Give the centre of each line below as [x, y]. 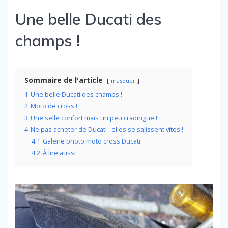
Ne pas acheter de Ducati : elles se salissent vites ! [107, 129]
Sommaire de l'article [64, 80]
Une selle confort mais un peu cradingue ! [94, 118]
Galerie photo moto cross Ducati [92, 141]
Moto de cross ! [54, 106]
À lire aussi [59, 153]
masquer [123, 80]
